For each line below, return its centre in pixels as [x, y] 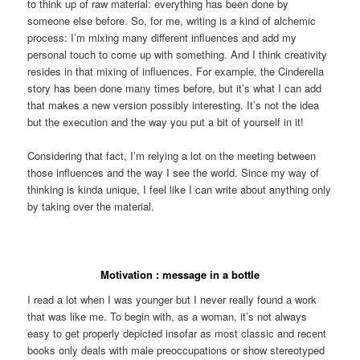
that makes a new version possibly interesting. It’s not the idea [174, 105]
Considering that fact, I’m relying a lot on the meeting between [172, 156]
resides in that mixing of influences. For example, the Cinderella [176, 72]
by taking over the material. [91, 207]
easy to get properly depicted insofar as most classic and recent [177, 333]
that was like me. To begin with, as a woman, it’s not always [168, 317]
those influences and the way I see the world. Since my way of [174, 173]
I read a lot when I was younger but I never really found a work [172, 300]
